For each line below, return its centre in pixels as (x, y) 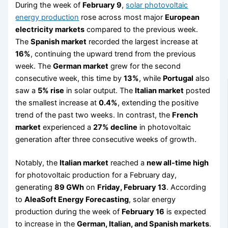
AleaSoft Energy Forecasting (77, 199)
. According (187, 187)
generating (35, 187)
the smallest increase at (57, 103)
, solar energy (152, 199)
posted (197, 90)
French (185, 115)
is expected (186, 211)
